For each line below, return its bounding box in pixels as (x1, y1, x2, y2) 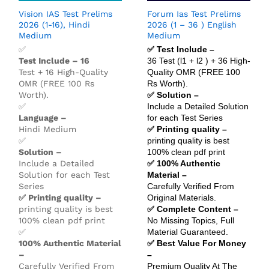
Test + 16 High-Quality (19, 67, 108, 77)
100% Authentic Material (19, 238, 121, 248)
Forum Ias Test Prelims (147, 8, 241, 19)
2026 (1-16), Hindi (19, 19, 90, 29)
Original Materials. (147, 192, 216, 202)
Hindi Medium (19, 124, 76, 134)
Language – (19, 112, 67, 122)
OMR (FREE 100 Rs (19, 78, 94, 88)
